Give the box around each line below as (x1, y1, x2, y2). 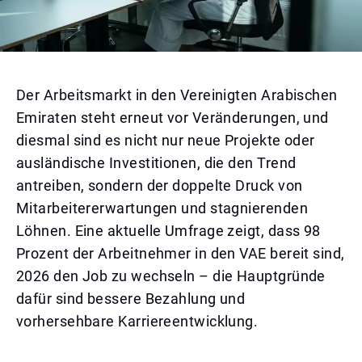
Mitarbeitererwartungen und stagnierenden (16, 200, 309, 217)
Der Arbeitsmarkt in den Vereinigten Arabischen (16, 86, 338, 103)
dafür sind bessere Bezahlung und (16, 290, 246, 307)
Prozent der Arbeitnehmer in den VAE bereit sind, (16, 245, 345, 262)
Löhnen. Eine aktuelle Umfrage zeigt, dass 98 (16, 222, 321, 239)
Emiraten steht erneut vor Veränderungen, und (16, 109, 329, 126)
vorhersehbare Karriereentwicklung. (16, 313, 259, 330)
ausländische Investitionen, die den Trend (16, 154, 297, 171)
